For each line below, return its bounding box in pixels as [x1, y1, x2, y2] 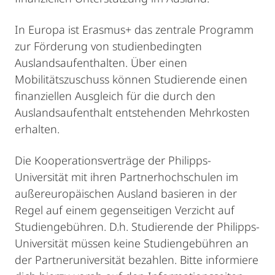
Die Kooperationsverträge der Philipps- [15, 153, 211, 168]
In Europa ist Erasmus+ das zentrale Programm [15, 22, 254, 37]
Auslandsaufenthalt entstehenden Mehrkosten [15, 105, 250, 120]
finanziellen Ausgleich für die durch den [15, 88, 215, 103]
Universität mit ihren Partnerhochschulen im [15, 169, 238, 184]
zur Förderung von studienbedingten [15, 39, 202, 53]
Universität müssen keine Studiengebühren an [15, 236, 249, 250]
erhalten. [15, 122, 60, 136]
